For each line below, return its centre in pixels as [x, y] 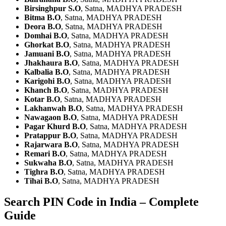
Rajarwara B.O [51, 144]
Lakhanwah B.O [53, 108]
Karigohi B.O [47, 81]
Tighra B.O [44, 172]
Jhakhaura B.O [51, 63]
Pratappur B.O [50, 135]
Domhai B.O [46, 35]
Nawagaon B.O [50, 117]
